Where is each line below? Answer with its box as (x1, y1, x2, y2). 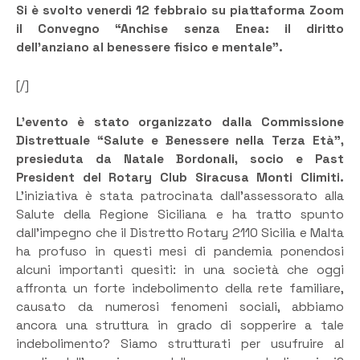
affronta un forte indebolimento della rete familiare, (16, 280, 344, 297)
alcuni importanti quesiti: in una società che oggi (16, 262, 344, 279)
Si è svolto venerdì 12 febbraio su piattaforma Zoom (16, 2, 344, 19)
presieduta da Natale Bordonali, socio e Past (16, 151, 344, 168)
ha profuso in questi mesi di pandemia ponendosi (16, 243, 344, 260)
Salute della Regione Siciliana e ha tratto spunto (16, 207, 344, 223)
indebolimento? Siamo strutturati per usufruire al (16, 336, 344, 353)
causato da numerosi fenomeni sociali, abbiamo (16, 299, 344, 316)
